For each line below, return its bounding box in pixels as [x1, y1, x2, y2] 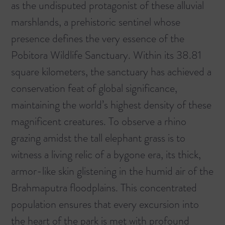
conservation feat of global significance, [11, 80, 177, 96]
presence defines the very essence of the [11, 31, 184, 47]
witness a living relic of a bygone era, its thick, [11, 147, 201, 163]
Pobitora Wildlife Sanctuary [11, 47, 128, 63]
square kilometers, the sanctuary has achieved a [11, 64, 211, 80]
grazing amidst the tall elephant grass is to [11, 130, 185, 146]
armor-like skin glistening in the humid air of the [11, 163, 213, 179]
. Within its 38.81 [128, 47, 201, 63]
